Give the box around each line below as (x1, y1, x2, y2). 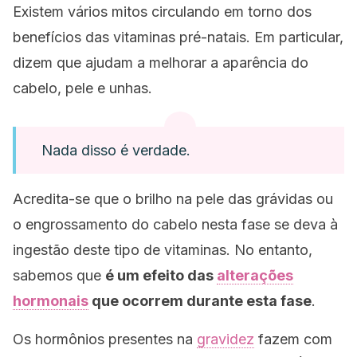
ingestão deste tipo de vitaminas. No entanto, (13, 241, 312, 258)
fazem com (254, 331, 332, 347)
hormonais (13, 292, 88, 309)
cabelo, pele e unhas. (13, 80, 152, 96)
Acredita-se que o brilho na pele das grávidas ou (13, 190, 333, 207)
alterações (217, 267, 293, 284)
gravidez (197, 331, 254, 347)
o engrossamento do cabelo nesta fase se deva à (13, 216, 338, 233)
